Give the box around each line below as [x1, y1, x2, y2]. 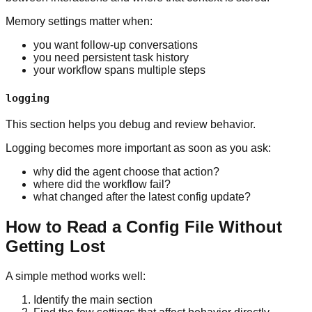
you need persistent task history [33, 52, 189, 64]
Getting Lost [6, 236, 105, 256]
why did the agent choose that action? [33, 165, 219, 178]
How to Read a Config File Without [6, 217, 282, 236]
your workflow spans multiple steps [33, 64, 205, 77]
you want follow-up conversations [33, 39, 198, 52]
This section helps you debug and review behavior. [6, 118, 256, 130]
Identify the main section [33, 293, 153, 306]
